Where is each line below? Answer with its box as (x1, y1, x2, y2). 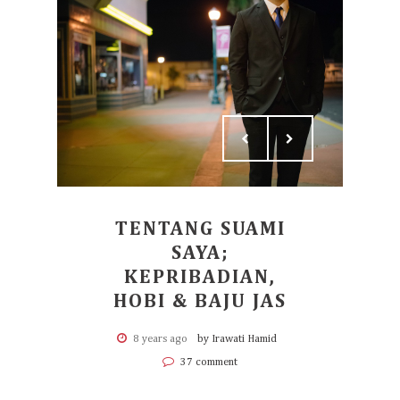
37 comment (178, 357, 237, 368)
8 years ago (132, 334, 187, 345)
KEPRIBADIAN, (124, 268, 276, 287)
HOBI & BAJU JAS (113, 292, 287, 312)
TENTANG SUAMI (114, 220, 286, 239)
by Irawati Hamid (196, 334, 277, 345)
